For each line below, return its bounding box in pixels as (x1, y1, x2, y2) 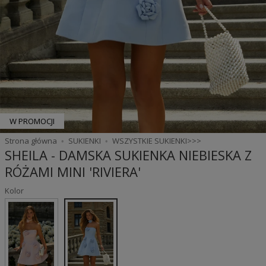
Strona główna (4, 135, 57, 146)
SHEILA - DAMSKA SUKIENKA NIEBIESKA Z (4, 145, 252, 164)
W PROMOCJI (9, 115, 55, 126)
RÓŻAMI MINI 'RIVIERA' (4, 162, 141, 180)
